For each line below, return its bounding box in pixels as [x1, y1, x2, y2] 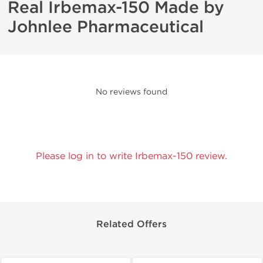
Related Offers [96, 218, 167, 230]
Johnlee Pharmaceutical [8, 17, 204, 37]
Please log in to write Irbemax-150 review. [36, 150, 227, 161]
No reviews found [96, 87, 167, 97]
